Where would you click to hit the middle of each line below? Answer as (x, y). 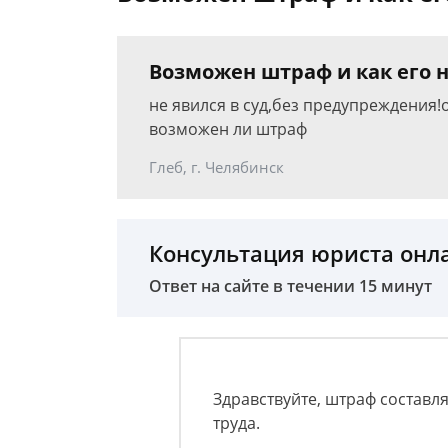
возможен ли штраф (228, 129)
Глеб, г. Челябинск (216, 167)
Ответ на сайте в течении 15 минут (290, 286)
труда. (236, 423)
